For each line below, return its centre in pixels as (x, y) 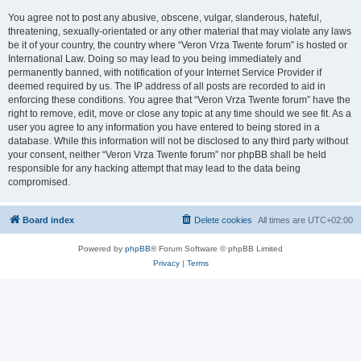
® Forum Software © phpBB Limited (217, 249)
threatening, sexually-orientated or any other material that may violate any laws (180, 31)
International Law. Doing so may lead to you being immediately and (155, 59)
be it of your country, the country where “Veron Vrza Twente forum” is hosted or (178, 45)
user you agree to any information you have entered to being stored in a (164, 127)
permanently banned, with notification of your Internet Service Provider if (165, 73)
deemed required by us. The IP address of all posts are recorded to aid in (167, 86)
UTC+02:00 (330, 220)
